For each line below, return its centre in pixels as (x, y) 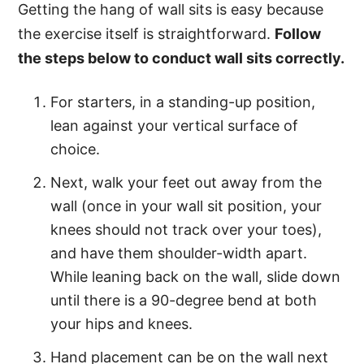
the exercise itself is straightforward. (147, 34)
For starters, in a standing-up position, (183, 102)
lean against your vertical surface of (175, 126)
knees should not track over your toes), (186, 230)
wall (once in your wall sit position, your (186, 206)
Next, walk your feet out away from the (186, 183)
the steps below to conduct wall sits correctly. (182, 58)
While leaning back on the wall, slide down (196, 277)
